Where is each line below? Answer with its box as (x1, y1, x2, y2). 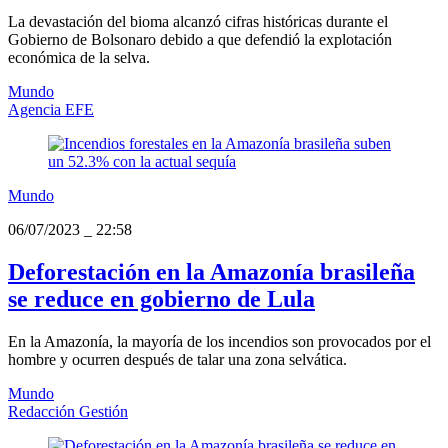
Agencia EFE (8, 101, 94, 119)
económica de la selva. (8, 49, 150, 67)
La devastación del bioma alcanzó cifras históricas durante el (8, 13, 388, 31)
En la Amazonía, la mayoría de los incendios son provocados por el (8, 333, 431, 351)
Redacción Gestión (8, 403, 128, 421)
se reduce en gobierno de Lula (8, 286, 315, 313)
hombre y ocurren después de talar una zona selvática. (8, 351, 347, 369)
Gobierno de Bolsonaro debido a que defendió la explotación (8, 31, 392, 49)
